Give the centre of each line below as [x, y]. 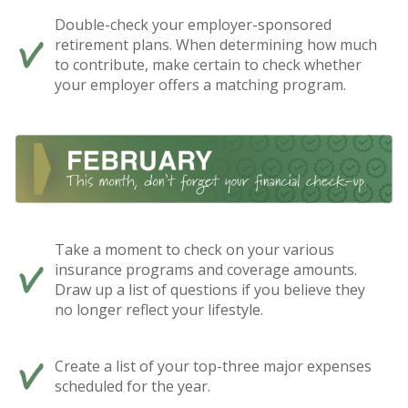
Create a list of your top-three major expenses [213, 367]
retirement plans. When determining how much [216, 44]
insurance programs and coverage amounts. [206, 270]
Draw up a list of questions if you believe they [210, 290]
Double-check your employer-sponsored [193, 24]
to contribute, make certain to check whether [208, 64]
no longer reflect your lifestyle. [159, 310]
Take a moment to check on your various [194, 250]
